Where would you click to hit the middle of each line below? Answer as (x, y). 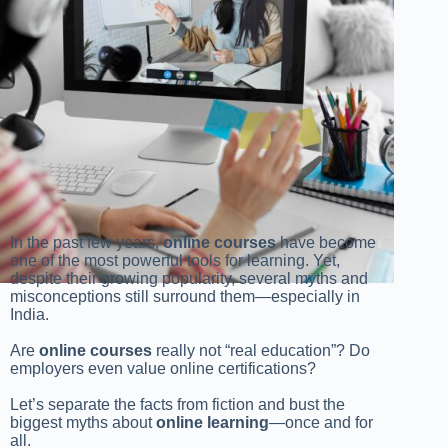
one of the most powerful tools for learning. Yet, (175, 260)
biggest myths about (83, 422)
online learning (212, 422)
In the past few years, (86, 242)
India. (29, 314)
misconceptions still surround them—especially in (185, 296)
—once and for (321, 422)
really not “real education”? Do (261, 350)
